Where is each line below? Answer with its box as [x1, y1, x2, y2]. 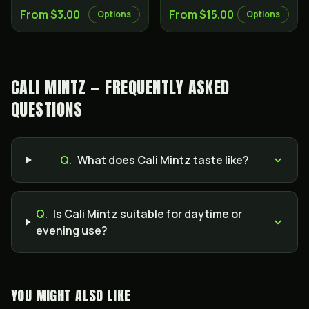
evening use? [36, 223, 108, 238]
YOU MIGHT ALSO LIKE [11, 285, 131, 306]
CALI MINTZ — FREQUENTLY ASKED [11, 75, 230, 100]
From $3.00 [20, 7, 80, 22]
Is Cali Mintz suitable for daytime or [53, 206, 243, 221]
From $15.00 [169, 7, 234, 22]
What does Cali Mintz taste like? [77, 152, 250, 168]
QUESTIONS [11, 97, 83, 122]
